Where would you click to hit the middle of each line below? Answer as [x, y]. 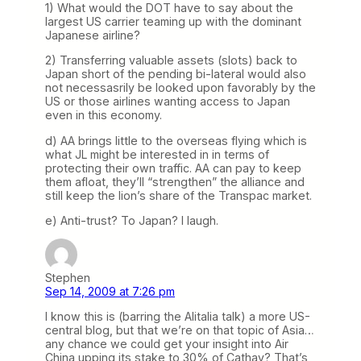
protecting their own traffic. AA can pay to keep [173, 168]
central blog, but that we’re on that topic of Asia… [180, 330]
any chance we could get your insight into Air [167, 343]
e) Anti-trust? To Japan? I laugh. [132, 220]
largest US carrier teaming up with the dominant [173, 22]
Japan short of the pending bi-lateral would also [176, 74]
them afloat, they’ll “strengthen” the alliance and [175, 181]
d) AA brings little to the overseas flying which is [176, 140]
